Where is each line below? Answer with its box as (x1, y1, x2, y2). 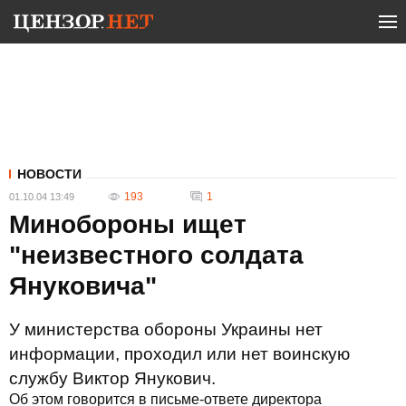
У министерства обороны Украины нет (9, 320, 323, 339)
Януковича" (9, 272, 157, 300)
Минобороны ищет (9, 210, 246, 238)
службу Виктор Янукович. (9, 369, 216, 388)
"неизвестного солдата (9, 241, 304, 269)
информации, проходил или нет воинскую (9, 344, 350, 363)
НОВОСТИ (17, 167, 82, 181)
